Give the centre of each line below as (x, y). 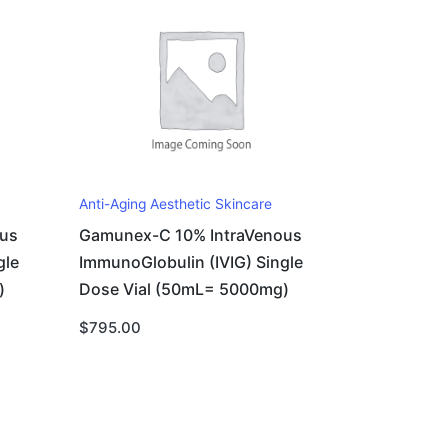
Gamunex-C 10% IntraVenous (191, 236)
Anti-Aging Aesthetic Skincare (176, 204)
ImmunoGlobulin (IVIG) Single (191, 263)
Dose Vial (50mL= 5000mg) (184, 290)
